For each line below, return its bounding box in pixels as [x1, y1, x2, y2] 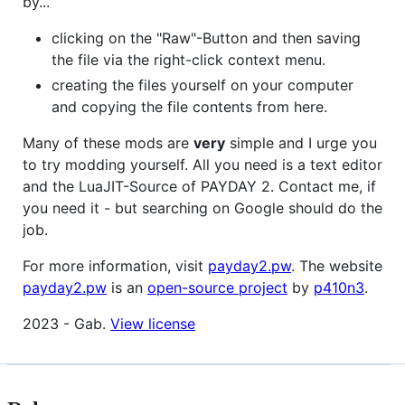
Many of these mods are [23, 133, 193, 152]
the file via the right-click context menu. [52, 50, 325, 69]
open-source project [147, 278, 287, 297]
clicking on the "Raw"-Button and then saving [52, 28, 361, 47]
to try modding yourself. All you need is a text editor [23, 155, 382, 174]
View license [110, 314, 195, 333]
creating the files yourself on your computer [52, 75, 353, 94]
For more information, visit [23, 256, 208, 275]
